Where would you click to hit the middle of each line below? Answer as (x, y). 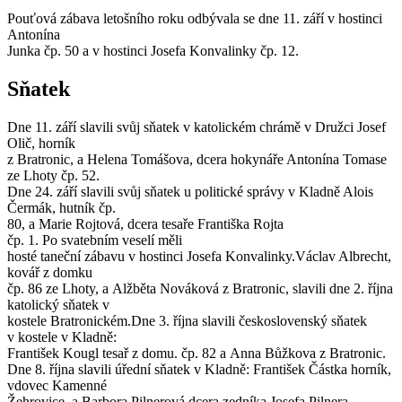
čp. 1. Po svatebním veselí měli (95, 240)
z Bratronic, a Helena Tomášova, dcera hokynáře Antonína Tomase (197, 160)
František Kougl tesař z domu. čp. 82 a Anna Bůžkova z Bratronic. (197, 354)
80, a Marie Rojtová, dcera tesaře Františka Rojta (145, 224)
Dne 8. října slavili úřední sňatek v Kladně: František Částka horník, (199, 370)
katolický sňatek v (60, 305)
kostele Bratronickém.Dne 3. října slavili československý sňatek (187, 321)
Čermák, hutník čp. (61, 208)
